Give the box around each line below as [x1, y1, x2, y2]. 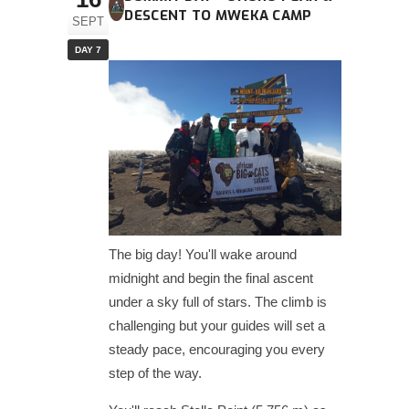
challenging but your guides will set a [109, 317, 325, 333]
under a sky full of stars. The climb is [109, 293, 327, 309]
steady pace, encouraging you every [109, 341, 325, 357]
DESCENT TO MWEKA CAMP [124, 6, 312, 26]
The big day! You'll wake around [109, 246, 297, 262]
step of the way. [109, 364, 202, 381]
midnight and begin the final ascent [109, 269, 313, 286]
